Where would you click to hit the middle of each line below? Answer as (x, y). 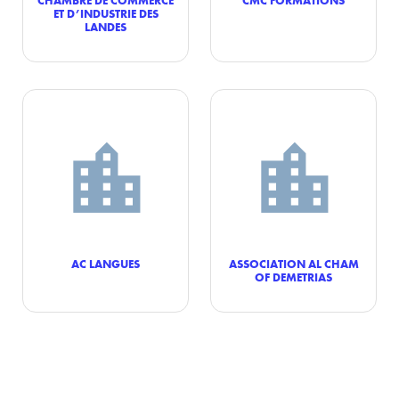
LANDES (106, 26)
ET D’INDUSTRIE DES (106, 13)
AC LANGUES (106, 263)
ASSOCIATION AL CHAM (293, 263)
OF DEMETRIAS (293, 277)
